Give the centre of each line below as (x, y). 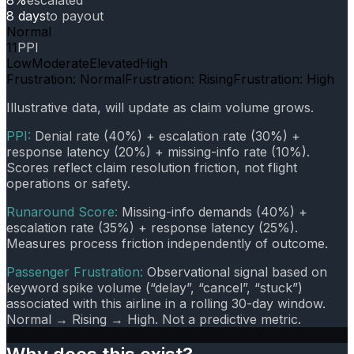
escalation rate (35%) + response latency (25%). (152, 227)
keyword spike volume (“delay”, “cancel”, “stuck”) (154, 287)
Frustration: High (284, 79)
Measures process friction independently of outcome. (167, 243)
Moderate (60, 63)
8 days (26, 15)
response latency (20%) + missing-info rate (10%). (158, 151)
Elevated (115, 63)
